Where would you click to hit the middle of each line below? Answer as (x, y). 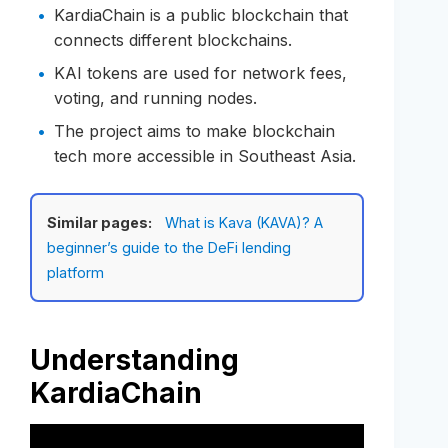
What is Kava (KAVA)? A (244, 222)
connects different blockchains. (173, 39)
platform (75, 272)
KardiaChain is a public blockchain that (201, 14)
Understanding (134, 359)
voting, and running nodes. (155, 97)
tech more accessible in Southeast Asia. (205, 155)
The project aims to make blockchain (194, 130)
